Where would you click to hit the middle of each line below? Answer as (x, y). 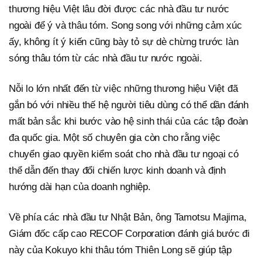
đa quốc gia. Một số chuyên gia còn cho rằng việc (115, 137)
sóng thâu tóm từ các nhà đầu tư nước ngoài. (106, 58)
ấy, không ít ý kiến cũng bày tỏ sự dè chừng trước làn (124, 42)
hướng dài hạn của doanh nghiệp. (80, 187)
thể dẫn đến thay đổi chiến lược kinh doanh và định (117, 170)
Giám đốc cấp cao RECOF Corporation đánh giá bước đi (129, 233)
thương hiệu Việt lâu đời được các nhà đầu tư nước (119, 9)
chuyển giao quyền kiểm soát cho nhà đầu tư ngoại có (124, 154)
